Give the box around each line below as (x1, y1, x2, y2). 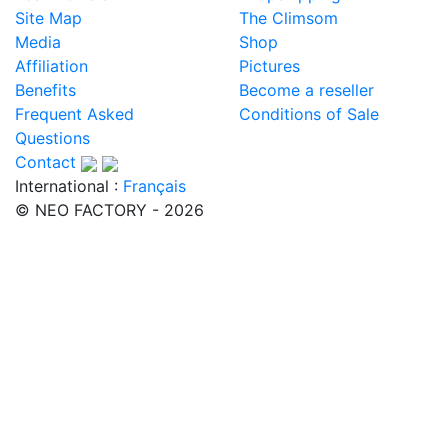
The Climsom (239, 8, 338, 29)
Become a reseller (239, 80, 374, 101)
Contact (15, 152, 76, 173)
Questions (15, 128, 90, 149)
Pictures (239, 56, 300, 77)
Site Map (15, 8, 82, 29)
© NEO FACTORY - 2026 (15, 200, 204, 221)
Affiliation (15, 56, 88, 77)
